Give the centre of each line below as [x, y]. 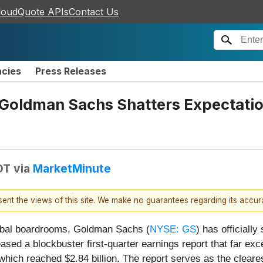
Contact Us [94, 12]
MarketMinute [72, 168]
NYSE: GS [173, 230]
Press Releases [71, 71]
